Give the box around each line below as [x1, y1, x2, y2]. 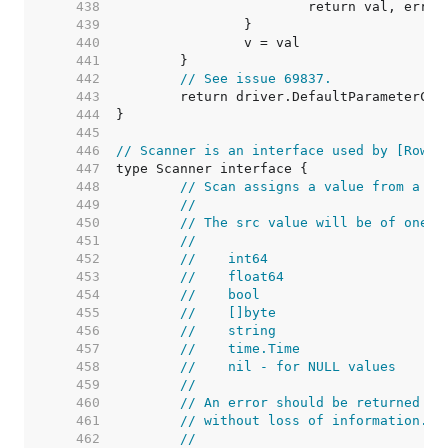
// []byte [180, 305, 276, 320]
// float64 [180, 269, 284, 284]
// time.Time [180, 341, 300, 356]
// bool [180, 287, 260, 302]
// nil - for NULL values [180, 359, 396, 374]
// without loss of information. [180, 413, 428, 428]
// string [180, 323, 276, 338]
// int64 [180, 251, 268, 266]
